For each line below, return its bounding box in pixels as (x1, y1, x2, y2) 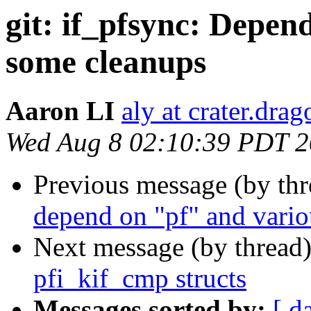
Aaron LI (6, 96, 115, 126)
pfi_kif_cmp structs (33, 263, 246, 294)
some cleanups (6, 44, 206, 80)
